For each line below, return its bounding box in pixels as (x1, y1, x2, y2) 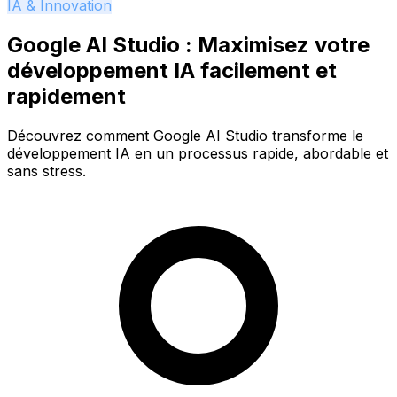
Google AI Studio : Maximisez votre (7, 31, 370, 58)
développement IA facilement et (7, 57, 337, 83)
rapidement (7, 82, 126, 109)
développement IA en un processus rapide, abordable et (7, 144, 388, 162)
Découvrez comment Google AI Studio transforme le (7, 126, 363, 144)
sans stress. (7, 161, 86, 180)
